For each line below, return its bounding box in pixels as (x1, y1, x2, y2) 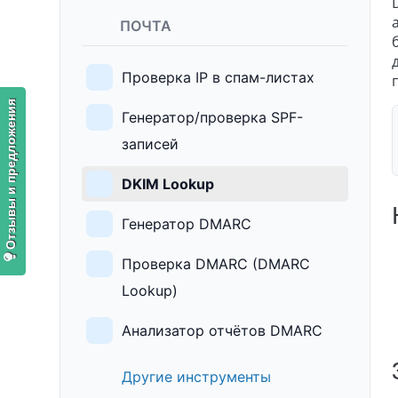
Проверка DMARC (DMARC (122, 255, 311, 274)
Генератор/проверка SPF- (122, 108, 304, 127)
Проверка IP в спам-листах (122, 68, 315, 87)
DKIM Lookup (122, 175, 215, 194)
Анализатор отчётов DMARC (122, 322, 323, 340)
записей (122, 135, 179, 154)
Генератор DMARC (122, 215, 252, 234)
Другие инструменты (117, 368, 272, 386)
